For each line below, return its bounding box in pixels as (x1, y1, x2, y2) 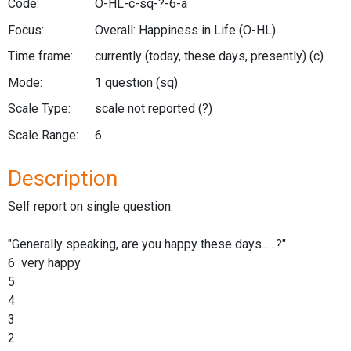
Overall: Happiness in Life (94, 22, 239, 38)
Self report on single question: (8, 198, 173, 214)
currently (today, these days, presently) (94, 49, 309, 64)
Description (8, 165, 118, 191)
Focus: (8, 22, 44, 38)
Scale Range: (8, 127, 78, 143)
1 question (94, 74, 156, 90)
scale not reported (94, 101, 198, 117)
